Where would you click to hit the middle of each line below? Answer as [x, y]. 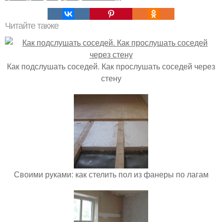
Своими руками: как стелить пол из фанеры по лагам [111, 174]
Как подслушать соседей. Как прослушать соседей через [111, 66]
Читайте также [32, 26]
